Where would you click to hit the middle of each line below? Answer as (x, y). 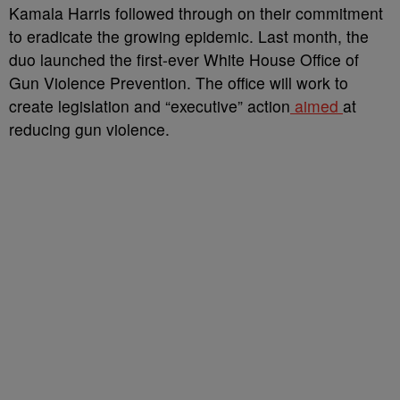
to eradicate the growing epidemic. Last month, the (189, 36)
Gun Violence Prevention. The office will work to (179, 83)
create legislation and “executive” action (150, 106)
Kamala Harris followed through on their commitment (196, 13)
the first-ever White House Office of (234, 59)
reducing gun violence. (89, 129)
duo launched (59, 59)
